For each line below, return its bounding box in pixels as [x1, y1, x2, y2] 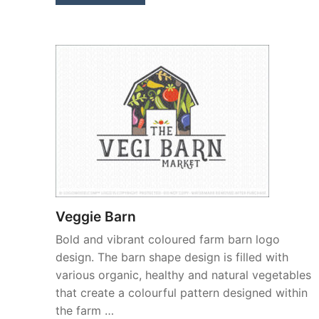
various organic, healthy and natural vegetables [56, 268, 311, 283]
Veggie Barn [56, 208, 136, 226]
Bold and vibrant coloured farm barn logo [56, 232, 280, 247]
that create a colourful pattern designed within [56, 286, 308, 300]
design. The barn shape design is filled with [56, 250, 288, 265]
